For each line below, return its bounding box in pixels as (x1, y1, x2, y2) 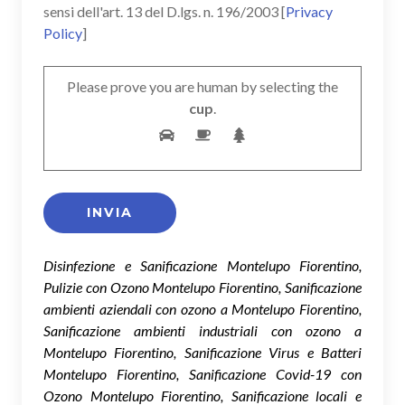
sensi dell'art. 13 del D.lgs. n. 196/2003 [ (43, 3, 286, 20)
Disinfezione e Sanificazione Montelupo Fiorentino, (43, 257, 362, 274)
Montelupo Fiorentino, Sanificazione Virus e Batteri (43, 344, 362, 361)
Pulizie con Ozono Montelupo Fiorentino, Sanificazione (43, 278, 362, 296)
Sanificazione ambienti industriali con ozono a (43, 322, 362, 339)
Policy (43, 24, 82, 42)
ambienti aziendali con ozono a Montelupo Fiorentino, (43, 300, 362, 317)
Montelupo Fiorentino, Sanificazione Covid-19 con (43, 365, 362, 382)
